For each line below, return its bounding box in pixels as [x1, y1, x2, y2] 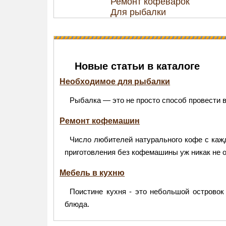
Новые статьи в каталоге [75, 61, 200, 72]
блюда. [65, 200, 90, 208]
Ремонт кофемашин [60, 117, 140, 125]
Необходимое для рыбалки [60, 77, 171, 86]
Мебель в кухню [60, 168, 125, 177]
